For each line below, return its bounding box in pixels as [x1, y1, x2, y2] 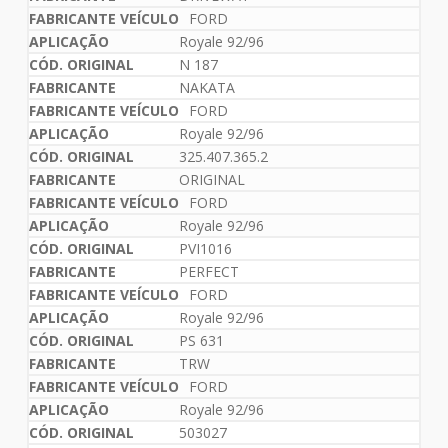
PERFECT [178, 262, 239, 282]
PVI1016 [178, 239, 232, 259]
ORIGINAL [178, 170, 245, 190]
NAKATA [178, 78, 235, 98]
